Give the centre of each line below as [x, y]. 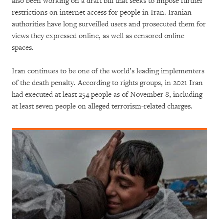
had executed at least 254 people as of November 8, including [107, 94]
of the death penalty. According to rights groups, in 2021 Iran [107, 83]
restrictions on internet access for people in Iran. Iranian [102, 12]
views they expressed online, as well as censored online [98, 36]
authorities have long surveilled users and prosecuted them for [109, 24]
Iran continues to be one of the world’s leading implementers [108, 71]
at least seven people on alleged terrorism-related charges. [102, 106]
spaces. [23, 47]
